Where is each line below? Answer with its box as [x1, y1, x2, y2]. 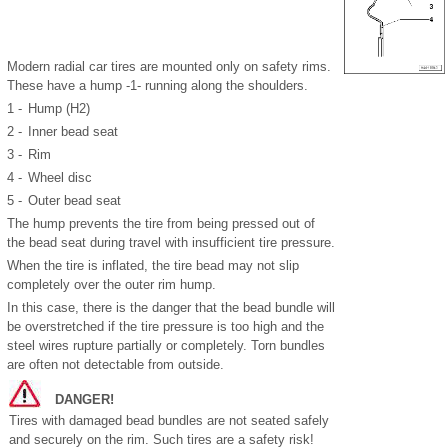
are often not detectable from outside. [7, 356, 224, 372]
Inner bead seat [28, 123, 118, 139]
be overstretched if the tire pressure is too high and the [7, 318, 324, 334]
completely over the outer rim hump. [7, 276, 216, 292]
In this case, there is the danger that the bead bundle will [7, 299, 335, 315]
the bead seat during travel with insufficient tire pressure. [7, 234, 335, 250]
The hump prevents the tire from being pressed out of [7, 215, 315, 231]
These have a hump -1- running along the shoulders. [7, 77, 308, 93]
